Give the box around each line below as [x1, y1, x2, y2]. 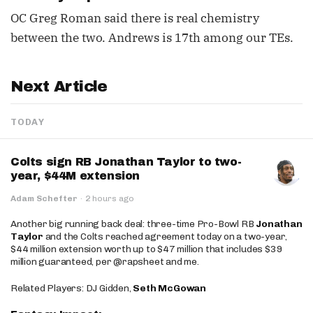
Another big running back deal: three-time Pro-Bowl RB [10, 218, 256, 230]
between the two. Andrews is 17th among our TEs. [10, 30, 293, 45]
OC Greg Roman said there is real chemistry [10, 10, 259, 26]
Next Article [10, 78, 108, 95]
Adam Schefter [10, 194, 78, 203]
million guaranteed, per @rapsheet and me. [10, 256, 199, 268]
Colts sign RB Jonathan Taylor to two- [10, 156, 242, 168]
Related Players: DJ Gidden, [10, 282, 133, 294]
